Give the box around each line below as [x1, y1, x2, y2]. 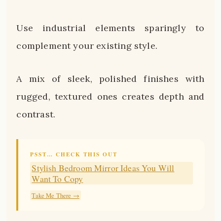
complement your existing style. [16, 39, 158, 51]
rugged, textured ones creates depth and [16, 91, 205, 103]
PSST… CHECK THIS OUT [30, 149, 118, 158]
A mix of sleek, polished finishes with [16, 73, 205, 85]
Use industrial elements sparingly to [16, 22, 205, 34]
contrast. [16, 109, 56, 120]
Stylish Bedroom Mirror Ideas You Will [32, 161, 175, 174]
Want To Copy [32, 172, 83, 184]
